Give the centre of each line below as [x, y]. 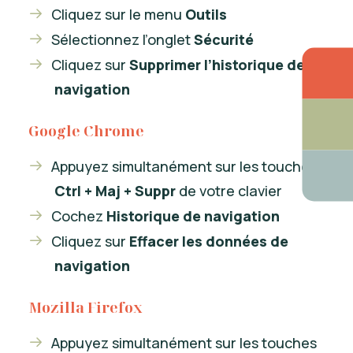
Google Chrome [86, 131]
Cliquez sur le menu [118, 14]
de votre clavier [229, 191]
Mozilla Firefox [85, 307]
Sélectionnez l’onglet [123, 39]
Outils [206, 14]
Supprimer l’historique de [217, 65]
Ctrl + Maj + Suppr [115, 191]
